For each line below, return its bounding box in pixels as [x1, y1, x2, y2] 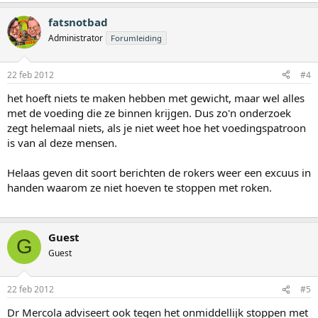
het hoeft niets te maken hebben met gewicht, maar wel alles [7, 90, 305, 105]
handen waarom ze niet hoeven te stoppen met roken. [7, 180, 272, 194]
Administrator [48, 32, 103, 45]
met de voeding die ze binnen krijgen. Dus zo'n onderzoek [7, 105, 291, 120]
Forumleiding [111, 33, 162, 44]
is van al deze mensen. [7, 135, 117, 150]
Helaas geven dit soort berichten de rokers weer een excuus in [7, 165, 311, 180]
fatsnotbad [48, 15, 108, 30]
